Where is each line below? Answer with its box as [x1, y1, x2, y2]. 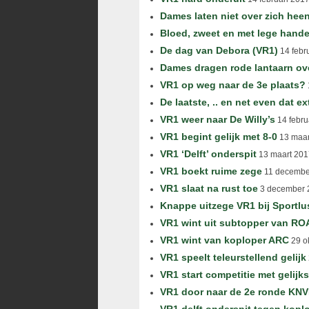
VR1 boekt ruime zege [160, 166, 262, 177]
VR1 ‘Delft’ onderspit [160, 148, 257, 159]
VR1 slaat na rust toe [160, 183, 258, 194]
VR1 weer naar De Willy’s [160, 114, 275, 125]
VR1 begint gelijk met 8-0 [160, 131, 277, 142]
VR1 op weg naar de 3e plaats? [160, 79, 306, 90]
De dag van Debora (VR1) [160, 45, 278, 56]
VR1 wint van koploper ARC [160, 235, 289, 246]
